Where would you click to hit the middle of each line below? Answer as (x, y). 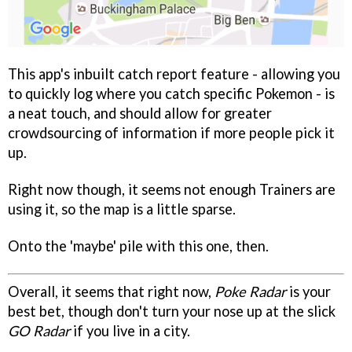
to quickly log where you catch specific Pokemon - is (171, 93)
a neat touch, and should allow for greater (140, 113)
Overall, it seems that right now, (111, 291)
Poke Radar (250, 291)
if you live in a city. (130, 330)
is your (308, 291)
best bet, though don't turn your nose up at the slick (172, 311)
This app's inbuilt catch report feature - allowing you (174, 73)
